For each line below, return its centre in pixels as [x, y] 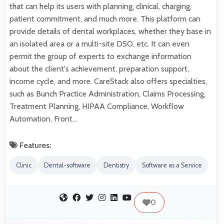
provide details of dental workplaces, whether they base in [110, 31]
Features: [34, 145]
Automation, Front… [43, 119]
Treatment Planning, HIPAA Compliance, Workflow [97, 106]
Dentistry [116, 165]
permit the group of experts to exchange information [100, 56]
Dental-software [67, 165]
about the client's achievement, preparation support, [99, 69]
